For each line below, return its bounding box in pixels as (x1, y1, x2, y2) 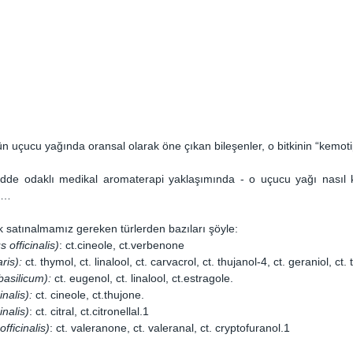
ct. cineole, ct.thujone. (32, 288, 144, 302)
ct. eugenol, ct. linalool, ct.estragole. (54, 272, 233, 285)
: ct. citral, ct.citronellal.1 (29, 305, 149, 318)
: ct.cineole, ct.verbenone (59, 239, 184, 252)
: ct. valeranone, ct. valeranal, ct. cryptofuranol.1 (50, 321, 290, 335)
